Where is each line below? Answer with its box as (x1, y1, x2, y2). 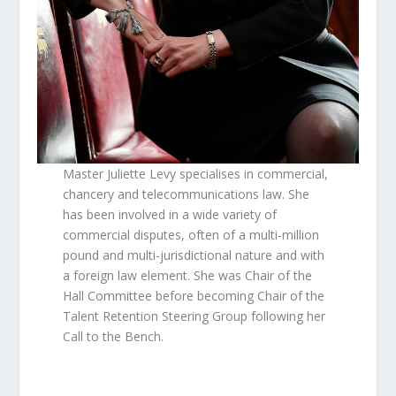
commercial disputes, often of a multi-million (63, 226, 320, 244)
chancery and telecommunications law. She (63, 186, 310, 203)
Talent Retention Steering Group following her (63, 308, 326, 325)
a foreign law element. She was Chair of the (63, 267, 313, 285)
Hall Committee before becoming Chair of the (63, 287, 325, 305)
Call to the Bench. (63, 328, 164, 346)
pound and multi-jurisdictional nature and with (63, 247, 325, 264)
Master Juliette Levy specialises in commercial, (63, 165, 329, 183)
